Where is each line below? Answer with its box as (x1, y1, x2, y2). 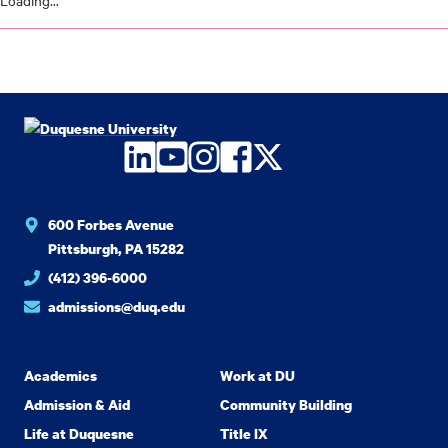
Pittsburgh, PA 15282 (48, 239, 184, 258)
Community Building (220, 395, 352, 414)
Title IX (220, 424, 268, 443)
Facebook (220, 138, 346, 176)
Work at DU (220, 366, 295, 385)
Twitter (252, 138, 349, 176)
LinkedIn (124, 138, 238, 176)
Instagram (188, 138, 322, 176)
